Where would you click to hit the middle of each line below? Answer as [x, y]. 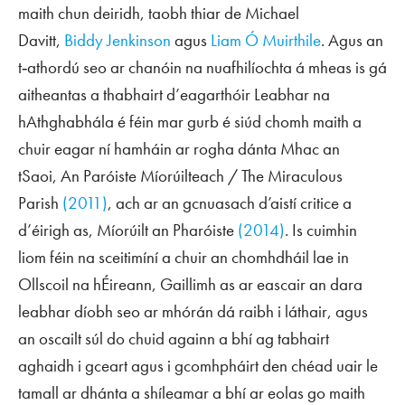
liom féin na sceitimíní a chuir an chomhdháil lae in [184, 257]
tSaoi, [39, 175]
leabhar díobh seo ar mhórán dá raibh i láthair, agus [193, 311]
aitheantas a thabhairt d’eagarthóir [136, 94]
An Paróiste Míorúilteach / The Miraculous [202, 175]
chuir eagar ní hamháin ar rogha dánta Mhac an [179, 148]
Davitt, [41, 40]
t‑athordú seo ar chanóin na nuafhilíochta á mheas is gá [202, 67]
